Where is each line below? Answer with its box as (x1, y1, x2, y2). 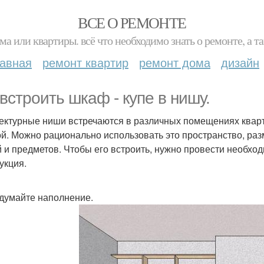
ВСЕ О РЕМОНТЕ (78, 12, 186, 32)
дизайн (221, 54, 259, 71)
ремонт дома (139, 54, 210, 71)
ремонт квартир (42, 54, 128, 71)
